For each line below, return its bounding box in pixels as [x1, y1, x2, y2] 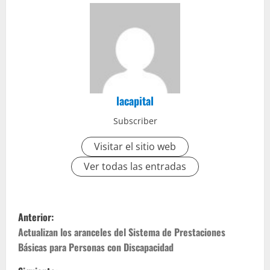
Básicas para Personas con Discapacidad [18, 239, 174, 254]
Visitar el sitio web [94, 139, 176, 153]
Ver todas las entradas [84, 159, 186, 173]
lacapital [116, 92, 154, 108]
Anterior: [18, 209, 54, 224]
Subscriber [113, 115, 157, 127]
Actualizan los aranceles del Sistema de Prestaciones [18, 224, 225, 239]
